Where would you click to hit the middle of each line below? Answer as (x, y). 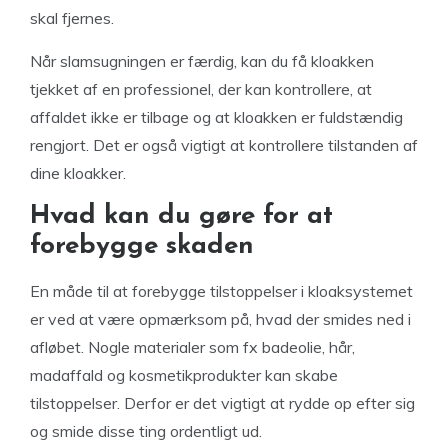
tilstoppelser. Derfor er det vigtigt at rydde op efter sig (222, 403)
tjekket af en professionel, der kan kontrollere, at (201, 89)
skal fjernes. (72, 18)
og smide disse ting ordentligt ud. (146, 431)
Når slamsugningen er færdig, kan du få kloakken (202, 61)
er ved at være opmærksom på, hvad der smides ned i (220, 319)
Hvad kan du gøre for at (181, 216)
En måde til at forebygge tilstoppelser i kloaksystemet (221, 291)
